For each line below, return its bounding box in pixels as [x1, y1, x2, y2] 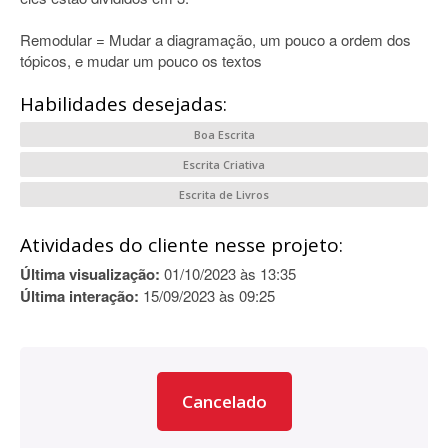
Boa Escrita [193, 127, 255, 142]
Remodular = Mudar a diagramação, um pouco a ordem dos [20, 29, 411, 50]
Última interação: [20, 285, 139, 307]
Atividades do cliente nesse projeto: [20, 232, 343, 258]
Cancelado [181, 390, 267, 413]
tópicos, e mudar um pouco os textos [20, 50, 262, 71]
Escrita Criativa [183, 157, 265, 172]
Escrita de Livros [179, 187, 269, 202]
